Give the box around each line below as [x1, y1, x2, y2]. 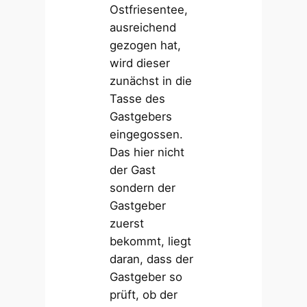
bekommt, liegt [110, 234, 192, 249]
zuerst [110, 217, 145, 231]
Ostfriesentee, [110, 3, 188, 17]
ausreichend [110, 21, 177, 35]
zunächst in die [110, 74, 193, 88]
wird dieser [110, 56, 171, 71]
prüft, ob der [110, 288, 178, 302]
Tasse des [110, 92, 166, 106]
